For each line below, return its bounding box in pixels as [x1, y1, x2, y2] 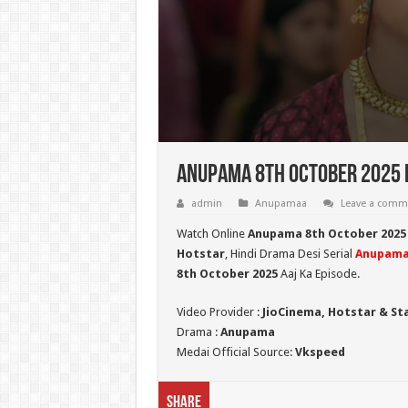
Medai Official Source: [176, 345, 295, 359]
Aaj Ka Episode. [277, 267, 360, 280]
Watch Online [176, 227, 248, 240]
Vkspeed [294, 345, 345, 359]
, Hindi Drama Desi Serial [224, 247, 355, 260]
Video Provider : [176, 305, 262, 319]
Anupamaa [254, 198, 307, 209]
